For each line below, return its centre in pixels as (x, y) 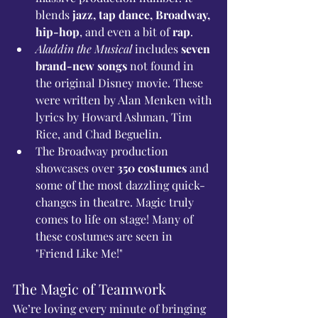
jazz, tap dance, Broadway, (143, 15)
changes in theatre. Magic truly (116, 202)
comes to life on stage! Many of (116, 219)
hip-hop (57, 32)
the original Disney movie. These (121, 83)
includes (157, 49)
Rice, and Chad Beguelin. (99, 134)
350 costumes (152, 168)
